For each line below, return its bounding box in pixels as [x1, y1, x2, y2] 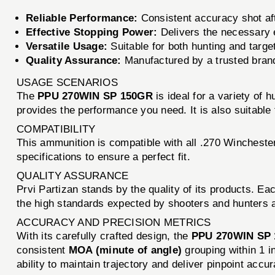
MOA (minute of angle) [68, 244, 182, 256]
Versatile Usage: [26, 40, 108, 52]
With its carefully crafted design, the [17, 230, 192, 242]
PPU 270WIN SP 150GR [37, 90, 153, 102]
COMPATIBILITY [17, 123, 96, 135]
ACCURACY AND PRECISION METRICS [17, 216, 211, 228]
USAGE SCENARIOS [17, 76, 118, 88]
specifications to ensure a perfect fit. [17, 150, 190, 163]
